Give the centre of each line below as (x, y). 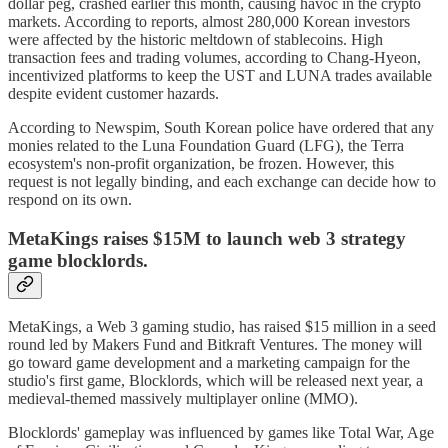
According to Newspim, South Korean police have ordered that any (221, 128)
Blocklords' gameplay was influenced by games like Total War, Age (221, 432)
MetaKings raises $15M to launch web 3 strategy (207, 238)
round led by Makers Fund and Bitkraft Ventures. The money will (215, 344)
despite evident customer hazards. (113, 94)
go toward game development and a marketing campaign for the (209, 362)
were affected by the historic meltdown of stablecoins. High (195, 40)
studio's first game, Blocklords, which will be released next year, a (215, 380)
